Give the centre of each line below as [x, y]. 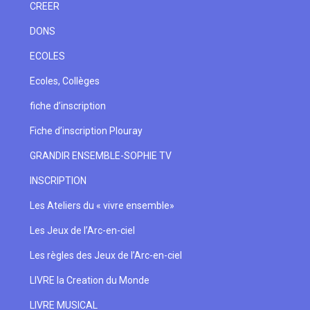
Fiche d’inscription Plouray [86, 131]
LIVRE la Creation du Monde [89, 280]
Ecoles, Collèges [64, 81]
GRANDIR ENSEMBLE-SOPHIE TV [100, 156]
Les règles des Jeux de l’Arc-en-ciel [106, 255]
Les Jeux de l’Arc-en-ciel [82, 230]
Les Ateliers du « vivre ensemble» [102, 206]
